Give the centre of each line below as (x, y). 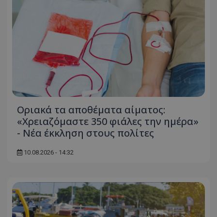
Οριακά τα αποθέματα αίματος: (91, 109)
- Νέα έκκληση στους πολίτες (85, 133)
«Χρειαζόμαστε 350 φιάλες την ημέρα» (108, 121)
